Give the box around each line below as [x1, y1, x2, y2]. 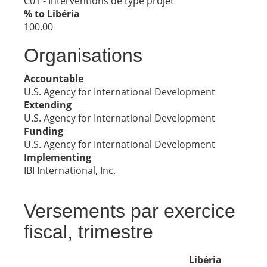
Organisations [24, 45, 142, 66]
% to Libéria [24, 7, 80, 20]
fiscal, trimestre [24, 221, 153, 243]
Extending [24, 98, 72, 111]
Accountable [24, 72, 83, 85]
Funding [24, 125, 63, 138]
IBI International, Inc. [24, 164, 116, 177]
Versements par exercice [24, 200, 235, 222]
